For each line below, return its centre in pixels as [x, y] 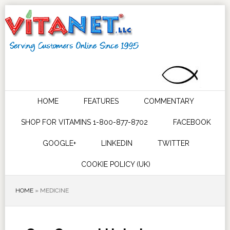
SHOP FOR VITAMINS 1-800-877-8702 [84, 122]
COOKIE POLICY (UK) [116, 164]
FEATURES [101, 101]
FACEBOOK [192, 122]
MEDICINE [54, 190]
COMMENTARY [169, 101]
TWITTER [173, 143]
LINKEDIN [117, 143]
